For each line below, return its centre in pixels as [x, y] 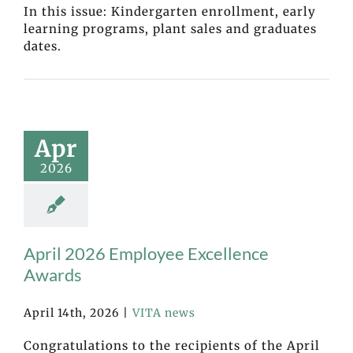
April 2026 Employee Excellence [146, 254]
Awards [53, 275]
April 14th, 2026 [71, 312]
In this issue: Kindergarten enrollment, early [170, 12]
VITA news [164, 312]
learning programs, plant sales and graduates [170, 29]
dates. [43, 46]
